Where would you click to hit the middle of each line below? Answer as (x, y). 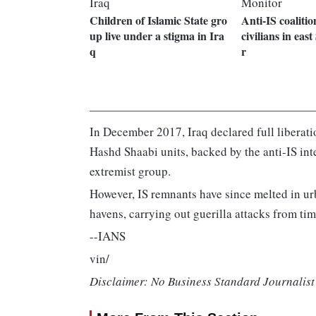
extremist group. (130, 171)
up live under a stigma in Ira (157, 36)
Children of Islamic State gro (158, 20)
